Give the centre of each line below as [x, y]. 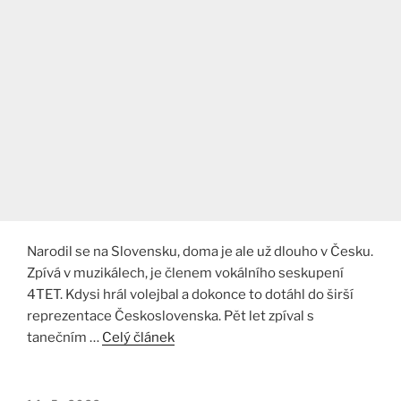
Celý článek [138, 338]
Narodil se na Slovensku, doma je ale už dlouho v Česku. [200, 252]
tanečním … [64, 338]
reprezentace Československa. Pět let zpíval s [171, 316]
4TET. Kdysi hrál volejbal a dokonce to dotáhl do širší [190, 295]
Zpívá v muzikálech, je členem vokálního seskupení [185, 273]
